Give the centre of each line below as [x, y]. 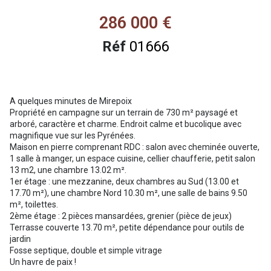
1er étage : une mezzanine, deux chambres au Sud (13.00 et [124, 182]
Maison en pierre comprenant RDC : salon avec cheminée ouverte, [135, 147]
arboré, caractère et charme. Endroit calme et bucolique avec [126, 124]
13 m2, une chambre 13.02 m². [68, 170]
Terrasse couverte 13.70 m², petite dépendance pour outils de [127, 228]
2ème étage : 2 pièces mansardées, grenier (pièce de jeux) [121, 216]
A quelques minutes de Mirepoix [71, 101]
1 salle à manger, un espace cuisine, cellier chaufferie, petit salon [132, 159]
